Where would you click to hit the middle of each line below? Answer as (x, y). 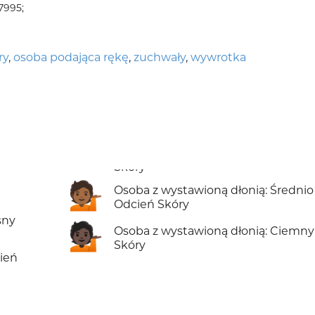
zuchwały (160, 58)
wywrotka (218, 58)
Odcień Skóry (152, 204)
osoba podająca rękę (71, 58)
